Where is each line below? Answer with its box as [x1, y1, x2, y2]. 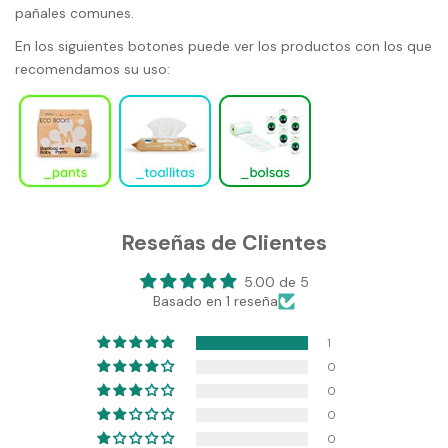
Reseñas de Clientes [121, 228, 327, 257]
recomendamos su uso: [15, 59, 170, 78]
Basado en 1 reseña [153, 291, 278, 310]
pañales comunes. [15, 3, 134, 22]
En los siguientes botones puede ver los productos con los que [15, 36, 432, 55]
